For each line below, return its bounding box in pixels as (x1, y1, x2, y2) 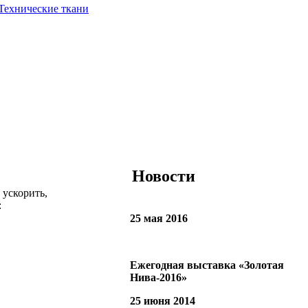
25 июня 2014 (130, 295, 195, 307)
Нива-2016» (130, 272, 187, 283)
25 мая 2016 (130, 212, 188, 224)
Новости (132, 166, 195, 185)
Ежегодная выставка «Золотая (130, 259, 284, 271)
